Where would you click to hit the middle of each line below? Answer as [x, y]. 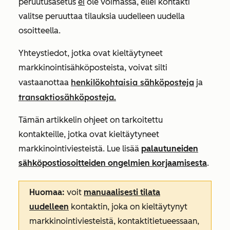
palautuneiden [170, 149]
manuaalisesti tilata [122, 192]
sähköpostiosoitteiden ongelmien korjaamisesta [113, 163]
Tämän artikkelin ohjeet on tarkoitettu [91, 120]
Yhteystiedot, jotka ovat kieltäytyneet [91, 53]
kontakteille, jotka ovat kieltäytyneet [89, 134]
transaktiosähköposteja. [67, 97]
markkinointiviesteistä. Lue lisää [80, 149]
